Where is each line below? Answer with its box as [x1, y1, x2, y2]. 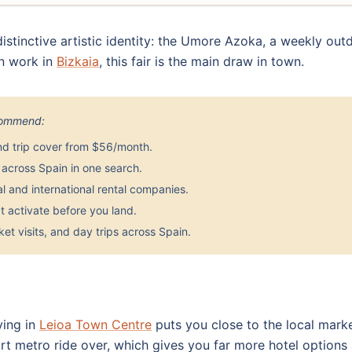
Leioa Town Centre [39, 317, 152, 332]
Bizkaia [57, 53, 99, 69]
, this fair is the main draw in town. [99, 53, 304, 69]
